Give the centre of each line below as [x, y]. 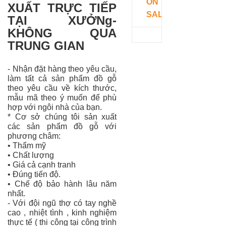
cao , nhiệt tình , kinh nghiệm [62, 212]
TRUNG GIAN [46, 45]
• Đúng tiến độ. [34, 174]
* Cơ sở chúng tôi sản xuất [62, 117]
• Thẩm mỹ [27, 145]
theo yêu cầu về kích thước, [62, 88]
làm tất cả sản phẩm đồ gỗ [62, 78]
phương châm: [34, 136]
